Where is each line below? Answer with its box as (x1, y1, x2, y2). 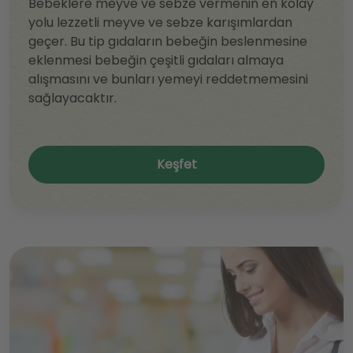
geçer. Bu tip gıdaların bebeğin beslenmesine (28, 32, 307, 51)
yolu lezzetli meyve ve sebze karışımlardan (28, 13, 292, 32)
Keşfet (156, 155, 197, 174)
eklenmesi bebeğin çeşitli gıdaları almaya (28, 51, 284, 70)
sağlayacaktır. (28, 89, 117, 108)
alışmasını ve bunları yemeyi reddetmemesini (28, 70, 308, 89)
